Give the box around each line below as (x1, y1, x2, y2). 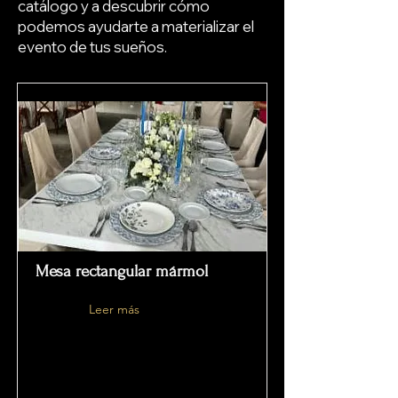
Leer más (89, 301, 139, 317)
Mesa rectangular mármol (36, 262, 208, 281)
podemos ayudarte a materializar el (18, 17, 254, 36)
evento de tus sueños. (18, 37, 167, 56)
